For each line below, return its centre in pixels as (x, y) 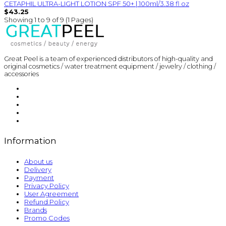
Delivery (38, 169)
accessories (21, 74)
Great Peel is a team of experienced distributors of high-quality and (108, 59)
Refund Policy (47, 202)
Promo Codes (47, 218)
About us (38, 161)
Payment (39, 177)
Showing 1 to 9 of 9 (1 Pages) (49, 20)
